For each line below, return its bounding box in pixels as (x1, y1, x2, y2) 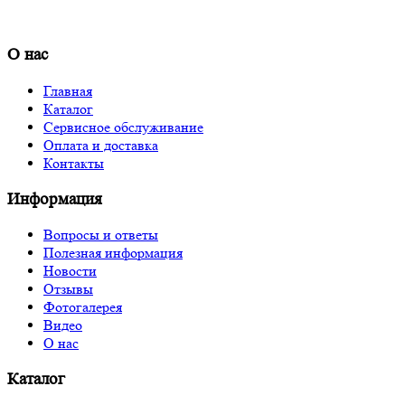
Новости (43, 262, 97, 280)
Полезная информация (43, 244, 183, 262)
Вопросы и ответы (43, 226, 158, 244)
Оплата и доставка (43, 136, 158, 154)
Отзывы (43, 280, 93, 298)
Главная (43, 81, 92, 99)
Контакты (43, 154, 104, 172)
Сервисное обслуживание (43, 118, 203, 136)
